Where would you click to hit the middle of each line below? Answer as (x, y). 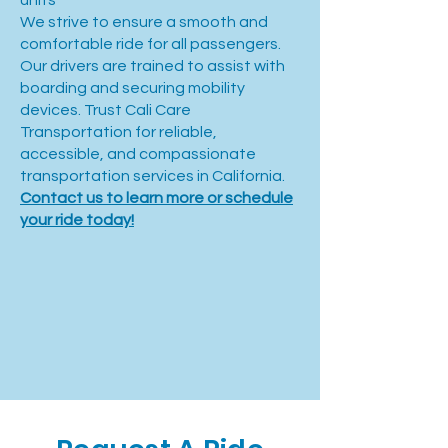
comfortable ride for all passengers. (150, 44)
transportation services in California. (152, 176)
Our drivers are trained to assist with (152, 66)
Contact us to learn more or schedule (156, 198)
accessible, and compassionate (138, 154)
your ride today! (77, 220)
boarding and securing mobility (132, 88)
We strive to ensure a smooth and (144, 22)
